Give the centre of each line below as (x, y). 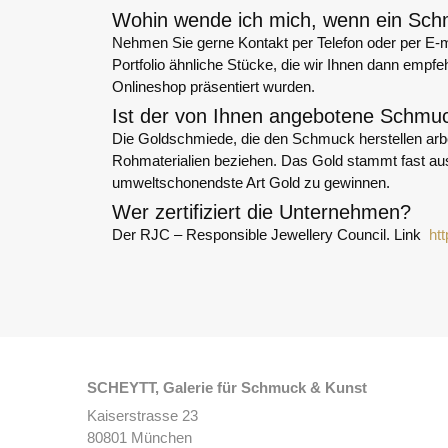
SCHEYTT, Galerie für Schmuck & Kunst (227, 388)
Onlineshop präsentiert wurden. (213, 87)
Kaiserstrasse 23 (142, 416)
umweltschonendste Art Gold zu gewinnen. (251, 183)
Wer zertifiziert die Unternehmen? (261, 212)
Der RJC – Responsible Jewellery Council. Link (270, 235)
